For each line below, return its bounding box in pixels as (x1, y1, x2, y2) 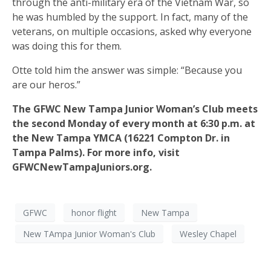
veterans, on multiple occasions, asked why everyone (12, 24, 252, 38)
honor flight (71, 206, 117, 218)
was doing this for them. (12, 39, 122, 53)
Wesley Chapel (180, 227, 237, 240)
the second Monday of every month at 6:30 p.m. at (12, 116, 255, 130)
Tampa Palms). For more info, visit (12, 145, 180, 159)
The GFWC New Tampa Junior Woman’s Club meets (12, 102, 258, 116)
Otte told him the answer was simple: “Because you (12, 63, 242, 77)
